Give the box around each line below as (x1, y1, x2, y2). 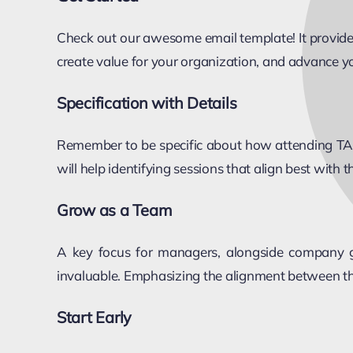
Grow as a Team (56, 199, 173, 220)
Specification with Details (56, 92, 237, 113)
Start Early (56, 307, 132, 327)
